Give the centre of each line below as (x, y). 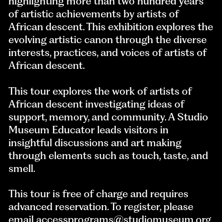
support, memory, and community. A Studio (109, 116)
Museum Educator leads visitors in (89, 129)
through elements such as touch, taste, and (109, 155)
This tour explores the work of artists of (100, 91)
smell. (22, 168)
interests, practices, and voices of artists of (108, 52)
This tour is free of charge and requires (99, 194)
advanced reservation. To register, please (101, 207)
